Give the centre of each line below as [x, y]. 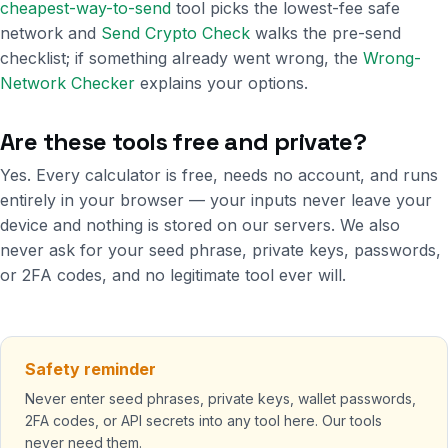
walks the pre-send [325, 33]
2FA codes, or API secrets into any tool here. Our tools [203, 420]
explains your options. [221, 83]
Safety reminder [90, 369]
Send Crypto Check [175, 33]
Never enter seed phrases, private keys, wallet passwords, [220, 398]
